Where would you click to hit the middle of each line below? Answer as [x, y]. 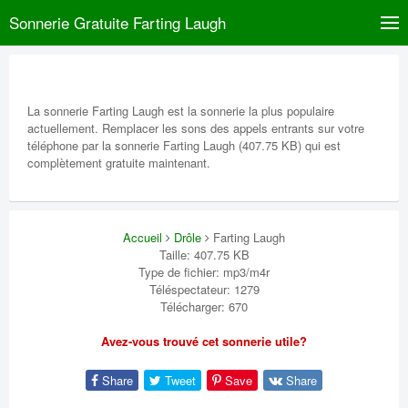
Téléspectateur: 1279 [204, 289]
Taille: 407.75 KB [204, 255]
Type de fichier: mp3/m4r [204, 272]
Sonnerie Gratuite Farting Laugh [117, 22]
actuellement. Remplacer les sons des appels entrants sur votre [196, 128]
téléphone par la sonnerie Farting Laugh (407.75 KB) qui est [184, 145]
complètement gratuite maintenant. [119, 163]
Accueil [143, 237]
